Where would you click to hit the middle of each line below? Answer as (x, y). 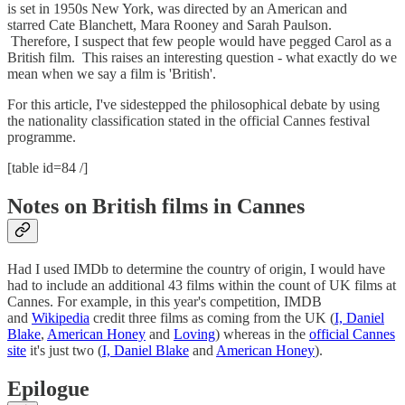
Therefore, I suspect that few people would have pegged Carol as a (199, 42)
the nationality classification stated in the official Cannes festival (188, 121)
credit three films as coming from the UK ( (212, 318)
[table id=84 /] (47, 168)
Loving (194, 334)
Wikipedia (61, 318)
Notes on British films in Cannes (156, 207)
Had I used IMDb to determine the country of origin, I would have (196, 269)
